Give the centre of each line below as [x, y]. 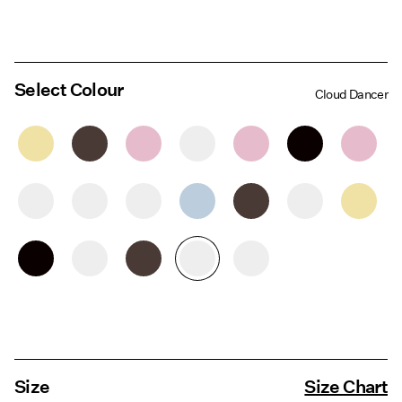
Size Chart [346, 387]
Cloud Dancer [351, 95]
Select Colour [69, 90]
